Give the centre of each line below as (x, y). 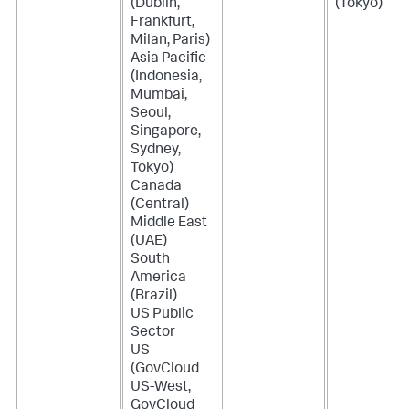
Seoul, (151, 114)
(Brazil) (154, 296)
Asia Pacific (168, 59)
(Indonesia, (166, 77)
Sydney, (156, 150)
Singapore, (166, 132)
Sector (153, 333)
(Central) (160, 205)
